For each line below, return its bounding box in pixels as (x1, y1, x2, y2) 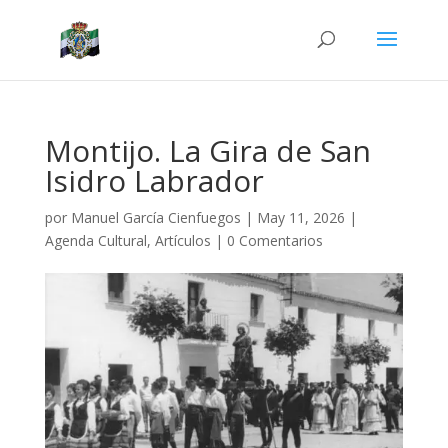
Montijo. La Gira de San (44, 130, 371, 171)
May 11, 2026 (256, 208, 345, 227)
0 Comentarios (226, 231, 323, 250)
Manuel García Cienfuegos (70, 208, 241, 227)
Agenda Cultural (44, 231, 147, 250)
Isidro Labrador (44, 160, 264, 201)
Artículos (154, 231, 211, 250)
